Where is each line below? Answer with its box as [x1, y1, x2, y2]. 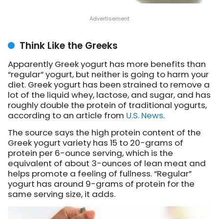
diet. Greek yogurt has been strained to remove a [8, 78, 210, 90]
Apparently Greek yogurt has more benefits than [8, 58, 206, 70]
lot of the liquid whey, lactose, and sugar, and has [8, 88, 211, 101]
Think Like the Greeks [20, 39, 118, 52]
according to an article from [8, 109, 126, 121]
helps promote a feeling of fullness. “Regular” [8, 167, 192, 179]
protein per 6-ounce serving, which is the [8, 147, 173, 159]
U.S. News [126, 109, 163, 121]
